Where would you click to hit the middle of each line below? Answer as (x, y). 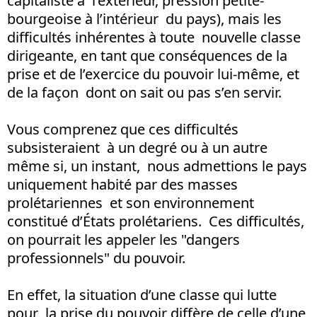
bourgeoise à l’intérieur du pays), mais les (144, 18)
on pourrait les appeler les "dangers (125, 239)
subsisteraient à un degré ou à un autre (137, 147)
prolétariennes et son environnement (131, 202)
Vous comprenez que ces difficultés (123, 129)
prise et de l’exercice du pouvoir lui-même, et (153, 74)
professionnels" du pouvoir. (96, 258)
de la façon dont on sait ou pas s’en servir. (144, 92)
